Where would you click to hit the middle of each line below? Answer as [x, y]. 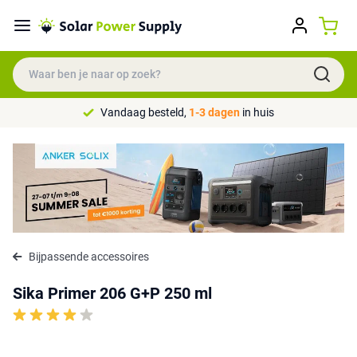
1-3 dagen [214, 112]
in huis [257, 112]
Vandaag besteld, [145, 112]
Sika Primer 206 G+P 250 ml [112, 293]
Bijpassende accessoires [89, 256]
